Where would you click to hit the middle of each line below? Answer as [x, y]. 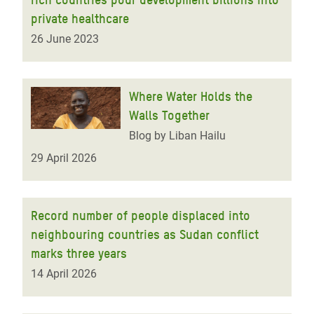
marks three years [79, 253]
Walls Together [169, 115]
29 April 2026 [64, 158]
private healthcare [80, 19]
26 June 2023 [65, 39]
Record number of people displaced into [141, 216]
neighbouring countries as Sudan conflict [145, 234]
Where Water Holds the [191, 96]
